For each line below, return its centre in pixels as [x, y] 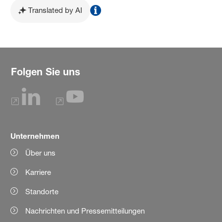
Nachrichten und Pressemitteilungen [85, 211]
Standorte [42, 191]
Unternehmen [35, 136]
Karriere [38, 172]
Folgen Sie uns [46, 71]
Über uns [41, 153]
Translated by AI [55, 10]
